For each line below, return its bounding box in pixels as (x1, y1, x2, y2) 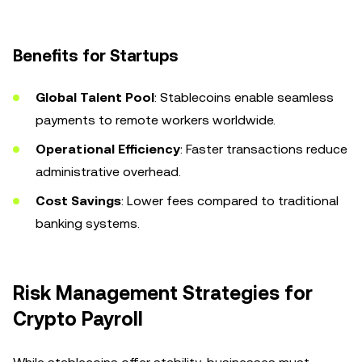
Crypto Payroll (13, 308, 143, 330)
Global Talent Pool (36, 90, 154, 105)
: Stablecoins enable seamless (154, 90, 334, 105)
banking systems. (36, 216, 140, 231)
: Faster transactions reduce (180, 141, 347, 157)
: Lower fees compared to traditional (121, 193, 339, 208)
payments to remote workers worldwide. (36, 112, 276, 128)
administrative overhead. (36, 164, 181, 179)
